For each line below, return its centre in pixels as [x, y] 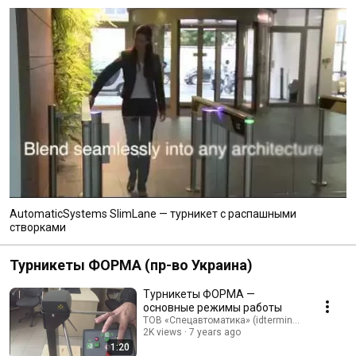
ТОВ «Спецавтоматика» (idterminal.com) [234, 320]
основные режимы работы [213, 307]
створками [38, 227]
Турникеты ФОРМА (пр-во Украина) [131, 265]
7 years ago [215, 332]
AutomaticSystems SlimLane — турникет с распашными [153, 213]
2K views [163, 332]
